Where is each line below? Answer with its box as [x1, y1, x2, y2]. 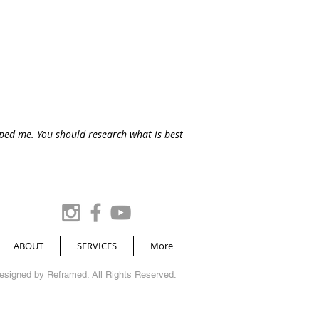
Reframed [47, 268, 87, 280]
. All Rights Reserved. [87, 268, 179, 280]
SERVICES [77, 239, 117, 252]
